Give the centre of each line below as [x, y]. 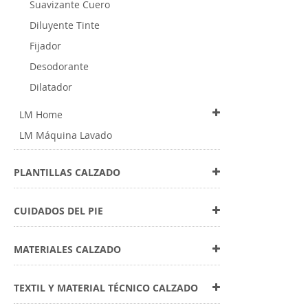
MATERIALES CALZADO [67, 249]
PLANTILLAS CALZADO [67, 172]
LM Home [41, 114]
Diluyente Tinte [64, 25]
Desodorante [59, 66]
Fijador [45, 46]
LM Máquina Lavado [65, 135]
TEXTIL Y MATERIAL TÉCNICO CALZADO [106, 288]
